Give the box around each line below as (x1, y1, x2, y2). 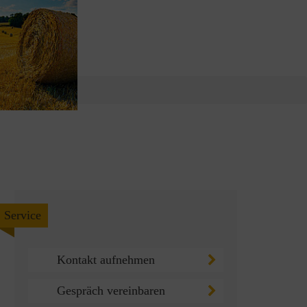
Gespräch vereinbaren (57, 284, 165, 297)
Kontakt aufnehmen (57, 253, 155, 267)
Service (4, 208, 41, 222)
